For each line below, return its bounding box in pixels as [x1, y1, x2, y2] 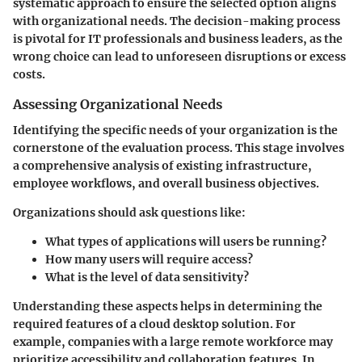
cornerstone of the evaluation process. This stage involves [13, 141, 344, 156]
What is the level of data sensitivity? [45, 270, 249, 285]
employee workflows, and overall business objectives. [13, 176, 319, 192]
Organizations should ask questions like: [13, 205, 246, 221]
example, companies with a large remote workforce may [13, 335, 333, 350]
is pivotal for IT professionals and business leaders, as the [13, 31, 343, 46]
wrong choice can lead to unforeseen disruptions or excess [13, 48, 346, 64]
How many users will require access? [45, 252, 253, 267]
